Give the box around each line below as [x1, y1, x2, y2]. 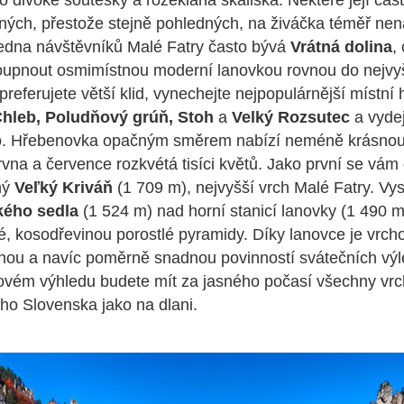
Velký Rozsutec [232, 108, 350, 127]
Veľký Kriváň [14, 179, 113, 197]
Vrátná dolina [286, 38, 392, 57]
